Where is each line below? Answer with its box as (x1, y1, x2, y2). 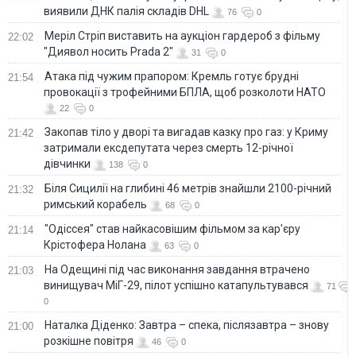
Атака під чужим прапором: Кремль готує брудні (44, 69, 299, 83)
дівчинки (44, 157, 91, 170)
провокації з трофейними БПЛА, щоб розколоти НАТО (44, 85, 326, 99)
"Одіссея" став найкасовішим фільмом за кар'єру (44, 222, 300, 235)
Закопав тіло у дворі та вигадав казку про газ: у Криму (44, 125, 328, 138)
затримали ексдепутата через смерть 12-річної (44, 141, 293, 154)
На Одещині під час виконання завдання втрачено (44, 262, 310, 276)
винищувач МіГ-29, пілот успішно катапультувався (44, 278, 308, 292)
